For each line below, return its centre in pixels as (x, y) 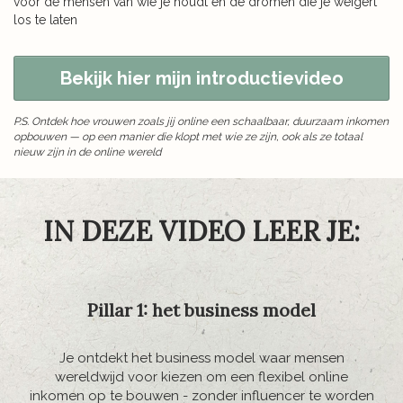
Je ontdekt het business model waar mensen (201, 358)
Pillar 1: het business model (201, 310)
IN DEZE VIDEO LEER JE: (201, 232)
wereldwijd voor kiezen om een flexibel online (201, 377)
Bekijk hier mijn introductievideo (201, 79)
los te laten (45, 20)
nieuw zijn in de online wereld (89, 152)
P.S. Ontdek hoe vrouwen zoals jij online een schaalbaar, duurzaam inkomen (201, 122)
